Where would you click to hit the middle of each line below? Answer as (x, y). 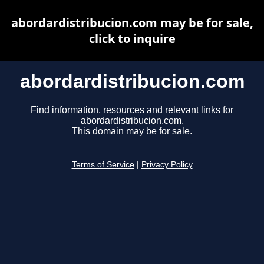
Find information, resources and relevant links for (132, 110)
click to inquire (132, 39)
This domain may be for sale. (132, 131)
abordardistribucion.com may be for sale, (132, 23)
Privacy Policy (167, 165)
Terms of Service (103, 165)
